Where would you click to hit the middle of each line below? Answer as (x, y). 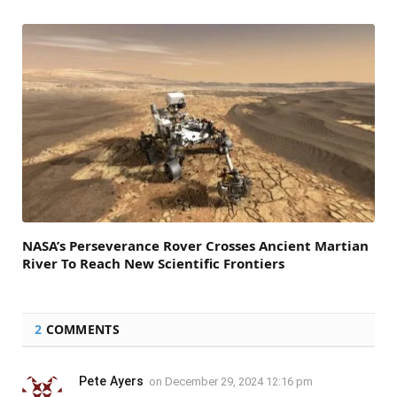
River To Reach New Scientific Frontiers (153, 263)
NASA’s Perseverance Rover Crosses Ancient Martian (195, 245)
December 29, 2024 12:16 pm (239, 381)
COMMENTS (81, 329)
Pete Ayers (111, 381)
